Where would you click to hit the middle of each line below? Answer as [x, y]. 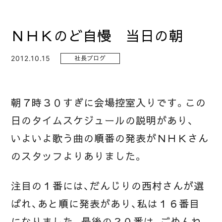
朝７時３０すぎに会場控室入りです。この [109, 103]
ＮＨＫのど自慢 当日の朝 [97, 36]
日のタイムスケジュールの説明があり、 [102, 121]
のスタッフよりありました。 [77, 157]
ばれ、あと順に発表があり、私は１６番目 [105, 204]
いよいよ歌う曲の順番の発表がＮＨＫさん [110, 139]
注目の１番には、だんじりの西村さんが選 [108, 187]
